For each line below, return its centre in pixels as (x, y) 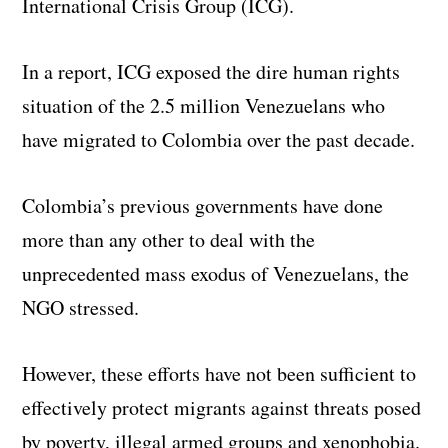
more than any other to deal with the (169, 240)
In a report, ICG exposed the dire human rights (211, 72)
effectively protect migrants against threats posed (222, 408)
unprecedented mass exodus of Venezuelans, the (216, 274)
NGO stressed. (81, 308)
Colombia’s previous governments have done (203, 206)
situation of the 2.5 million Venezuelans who (204, 106)
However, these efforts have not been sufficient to (219, 374)
